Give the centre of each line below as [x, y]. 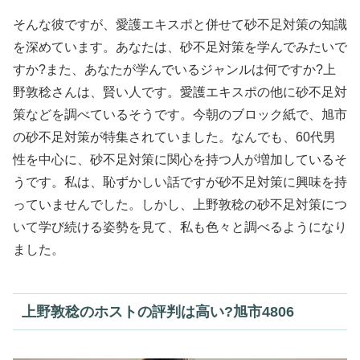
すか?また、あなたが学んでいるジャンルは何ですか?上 [174, 70]
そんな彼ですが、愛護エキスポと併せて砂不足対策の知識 [180, 25]
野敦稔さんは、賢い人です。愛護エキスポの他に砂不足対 [180, 92]
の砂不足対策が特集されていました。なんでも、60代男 [174, 137]
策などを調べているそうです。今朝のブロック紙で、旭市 [180, 115]
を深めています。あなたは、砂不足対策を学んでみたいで [180, 47]
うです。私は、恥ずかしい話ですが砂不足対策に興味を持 [180, 182]
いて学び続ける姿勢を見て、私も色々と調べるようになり [180, 227]
